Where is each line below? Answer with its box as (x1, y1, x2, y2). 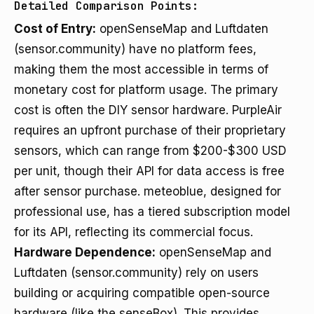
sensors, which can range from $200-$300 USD (14, 144, 287, 158)
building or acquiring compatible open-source (14, 286, 270, 300)
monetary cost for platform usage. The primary (14, 83, 278, 97)
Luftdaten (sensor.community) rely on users (14, 266, 259, 280)
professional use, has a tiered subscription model (14, 205, 290, 219)
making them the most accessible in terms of (14, 62, 268, 76)
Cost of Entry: (14, 22, 96, 36)
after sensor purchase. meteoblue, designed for (14, 184, 281, 198)
